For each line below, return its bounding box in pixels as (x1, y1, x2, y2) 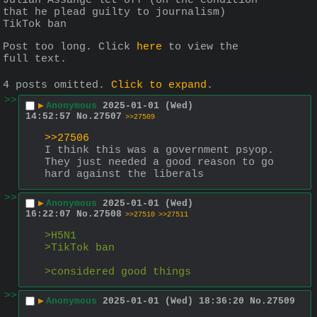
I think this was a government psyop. (45, 144, 274, 157)
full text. (3, 53, 67, 66)
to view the (162, 41, 238, 54)
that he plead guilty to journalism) (3, 6, 226, 19)
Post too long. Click (3, 41, 137, 54)
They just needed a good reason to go (45, 156, 274, 169)
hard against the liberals (45, 168, 204, 181)
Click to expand (111, 79, 207, 91)
